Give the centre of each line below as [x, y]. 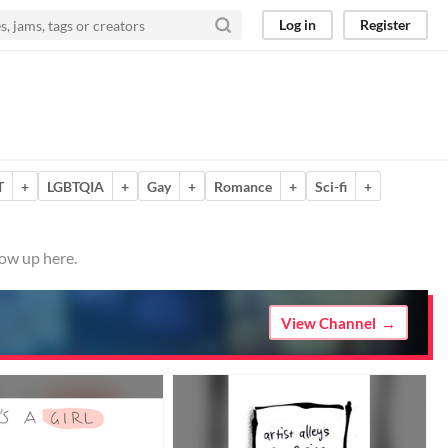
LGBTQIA [75, 186]
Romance [243, 186]
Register [385, 24]
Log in [297, 24]
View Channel [328, 322]
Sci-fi [331, 186]
